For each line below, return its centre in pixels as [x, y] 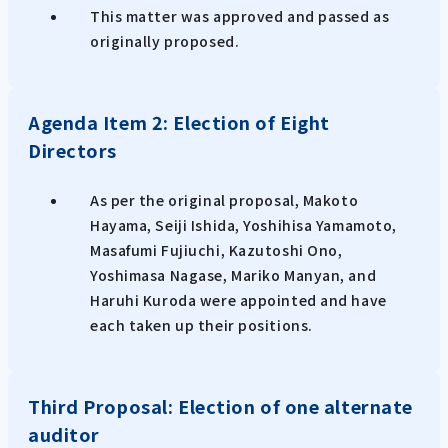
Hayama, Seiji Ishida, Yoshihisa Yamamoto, [243, 225]
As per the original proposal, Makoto [224, 200]
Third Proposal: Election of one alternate [220, 406]
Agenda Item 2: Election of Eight [179, 122]
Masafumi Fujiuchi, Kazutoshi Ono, [216, 250]
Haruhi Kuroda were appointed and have [238, 300]
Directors [73, 150]
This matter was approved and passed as [240, 16]
